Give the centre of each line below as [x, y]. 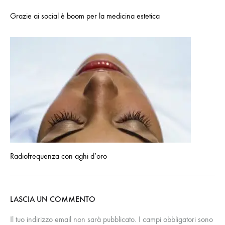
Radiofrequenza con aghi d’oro [59, 156]
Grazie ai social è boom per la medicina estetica [85, 16]
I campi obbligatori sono [176, 219]
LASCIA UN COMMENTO [53, 199]
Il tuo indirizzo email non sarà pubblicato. [73, 219]
